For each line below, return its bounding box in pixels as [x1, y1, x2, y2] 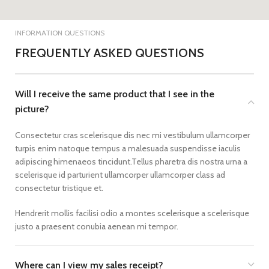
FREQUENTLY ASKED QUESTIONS [15, 46, 204, 60]
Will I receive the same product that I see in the [15, 88, 214, 100]
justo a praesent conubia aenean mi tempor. [15, 221, 178, 232]
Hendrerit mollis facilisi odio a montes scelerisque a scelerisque [15, 208, 249, 219]
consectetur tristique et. [15, 183, 103, 193]
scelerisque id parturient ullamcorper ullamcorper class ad [15, 169, 225, 180]
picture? [15, 103, 49, 115]
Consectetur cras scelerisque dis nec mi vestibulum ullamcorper [15, 130, 250, 141]
